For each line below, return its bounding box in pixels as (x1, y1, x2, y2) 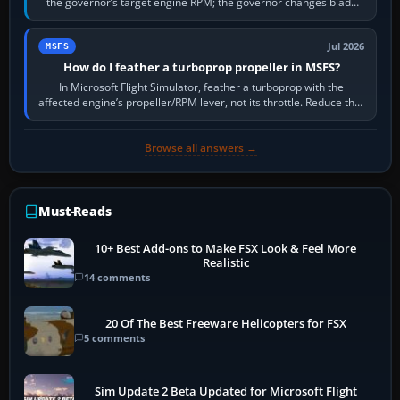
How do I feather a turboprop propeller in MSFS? (62, 58, 340, 75)
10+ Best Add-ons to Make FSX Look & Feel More (95, 241, 357, 257)
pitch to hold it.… (161, 9, 242, 25)
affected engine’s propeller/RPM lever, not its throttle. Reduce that (38, 94, 365, 110)
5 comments (84, 331, 145, 346)
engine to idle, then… (150, 109, 254, 125)
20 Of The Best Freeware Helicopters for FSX (104, 316, 346, 332)
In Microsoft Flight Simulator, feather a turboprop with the (59, 79, 345, 95)
